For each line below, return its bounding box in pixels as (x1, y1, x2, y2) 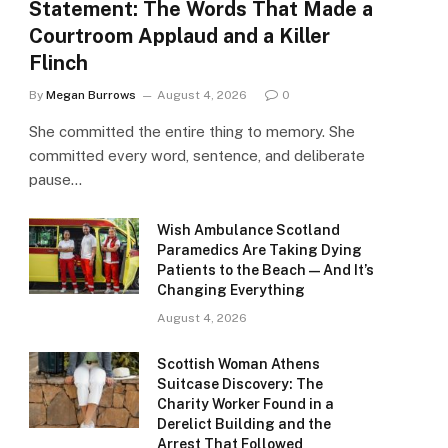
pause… (29, 171, 82, 189)
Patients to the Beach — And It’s (157, 262, 374, 279)
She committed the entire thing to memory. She (29, 123, 355, 141)
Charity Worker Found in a (157, 396, 334, 413)
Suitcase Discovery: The (157, 376, 323, 393)
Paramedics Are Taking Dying (157, 242, 362, 259)
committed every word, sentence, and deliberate (29, 147, 365, 165)
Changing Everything (157, 282, 305, 299)
